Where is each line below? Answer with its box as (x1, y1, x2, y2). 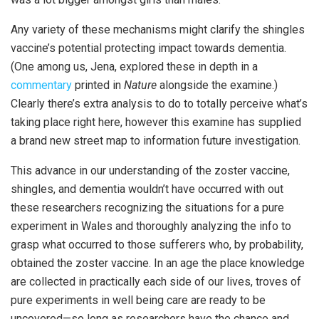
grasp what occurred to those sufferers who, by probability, (11, 237, 303, 251)
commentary (11, 78, 72, 92)
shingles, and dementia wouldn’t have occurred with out (11, 182, 283, 196)
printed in (72, 78, 124, 92)
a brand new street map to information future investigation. (11, 133, 300, 147)
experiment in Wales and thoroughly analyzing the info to (11, 219, 291, 233)
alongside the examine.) (157, 78, 278, 92)
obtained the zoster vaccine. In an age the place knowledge (11, 256, 305, 270)
